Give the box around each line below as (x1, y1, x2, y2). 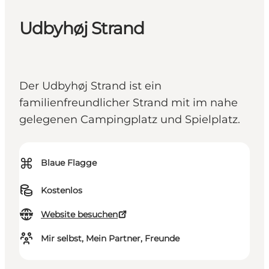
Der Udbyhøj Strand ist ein (19, 79, 162, 93)
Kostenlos (41, 185, 82, 196)
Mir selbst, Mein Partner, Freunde (41, 233, 180, 244)
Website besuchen (41, 209, 118, 220)
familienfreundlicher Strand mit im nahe (19, 96, 238, 110)
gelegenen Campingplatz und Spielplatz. (19, 113, 240, 127)
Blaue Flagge (41, 157, 97, 169)
